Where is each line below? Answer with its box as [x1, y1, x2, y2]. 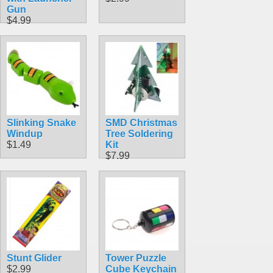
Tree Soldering [105, 128, 173, 139]
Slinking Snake [7, 117, 76, 128]
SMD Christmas [105, 117, 177, 128]
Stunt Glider [7, 252, 62, 263]
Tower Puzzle [105, 252, 166, 263]
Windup [7, 128, 43, 139]
